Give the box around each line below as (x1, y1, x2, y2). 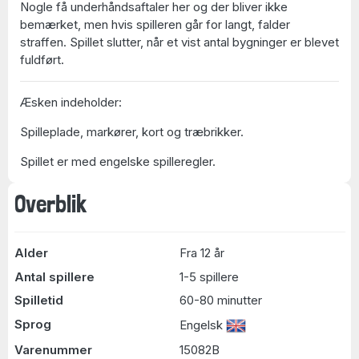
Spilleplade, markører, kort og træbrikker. (20, 123, 244, 139)
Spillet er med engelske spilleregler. (20, 153, 216, 169)
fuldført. (20, 51, 64, 67)
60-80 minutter (179, 292, 262, 308)
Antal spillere (14, 268, 95, 284)
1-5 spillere (179, 268, 239, 284)
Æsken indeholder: (20, 94, 122, 110)
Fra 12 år (179, 245, 224, 260)
